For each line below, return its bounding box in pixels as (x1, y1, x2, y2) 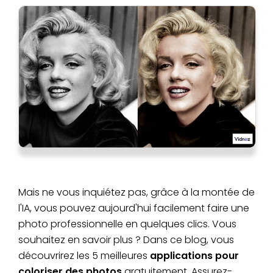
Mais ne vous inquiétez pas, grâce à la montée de (18, 185, 255, 199)
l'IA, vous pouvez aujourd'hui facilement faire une (18, 200, 249, 215)
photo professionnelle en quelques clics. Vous (18, 216, 236, 231)
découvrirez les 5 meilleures (18, 248, 150, 263)
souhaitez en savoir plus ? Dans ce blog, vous (18, 232, 234, 247)
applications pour (150, 248, 239, 263)
